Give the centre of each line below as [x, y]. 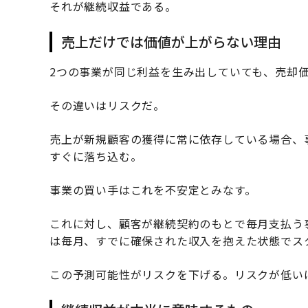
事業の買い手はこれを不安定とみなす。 [153, 190]
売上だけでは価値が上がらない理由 [171, 42]
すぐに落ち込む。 [96, 156]
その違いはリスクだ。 [107, 106]
